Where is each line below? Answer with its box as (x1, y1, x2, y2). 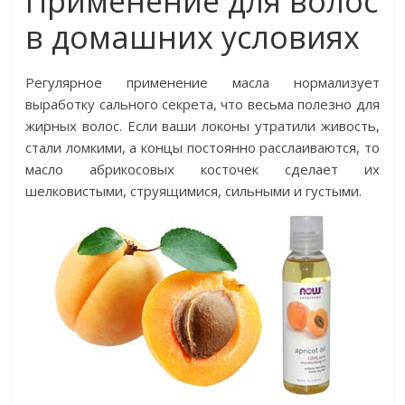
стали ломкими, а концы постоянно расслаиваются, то (25, 138, 380, 156)
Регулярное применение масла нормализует (25, 73, 380, 91)
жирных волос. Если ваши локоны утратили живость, (25, 117, 380, 135)
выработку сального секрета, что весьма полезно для (25, 95, 380, 113)
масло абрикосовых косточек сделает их (25, 160, 380, 178)
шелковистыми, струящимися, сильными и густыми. (25, 182, 363, 200)
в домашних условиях (25, 16, 361, 58)
